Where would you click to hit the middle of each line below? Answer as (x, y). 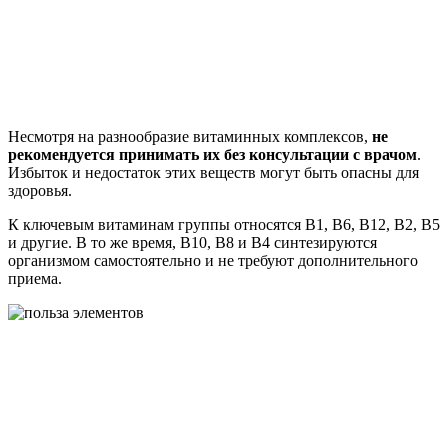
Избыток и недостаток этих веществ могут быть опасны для (213, 172)
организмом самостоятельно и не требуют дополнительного (213, 260)
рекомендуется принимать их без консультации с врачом (212, 154)
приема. (35, 278)
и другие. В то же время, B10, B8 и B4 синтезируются (192, 242)
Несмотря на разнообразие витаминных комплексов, (190, 136)
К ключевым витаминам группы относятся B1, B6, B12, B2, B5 (224, 224)
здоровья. (40, 190)
